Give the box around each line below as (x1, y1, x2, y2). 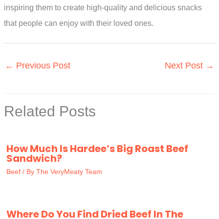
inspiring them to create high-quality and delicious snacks (4, 3, 202, 12)
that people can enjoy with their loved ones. (4, 19, 153, 27)
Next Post (165, 60, 205, 70)
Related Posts (4, 103, 96, 119)
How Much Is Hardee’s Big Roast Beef (6, 141, 188, 155)
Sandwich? (6, 151, 62, 165)
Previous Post (14, 60, 70, 70)
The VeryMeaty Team (36, 167, 102, 175)
